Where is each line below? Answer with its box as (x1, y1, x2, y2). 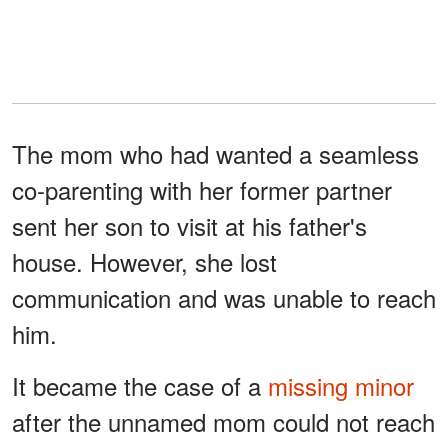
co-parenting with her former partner (12, 172, 392, 208)
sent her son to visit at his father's (12, 208, 367, 244)
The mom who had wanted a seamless (12, 136, 419, 172)
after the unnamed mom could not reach (12, 404, 435, 440)
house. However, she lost (12, 244, 277, 280)
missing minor (261, 368, 414, 404)
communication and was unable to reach (12, 280, 436, 316)
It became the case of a (12, 368, 261, 404)
